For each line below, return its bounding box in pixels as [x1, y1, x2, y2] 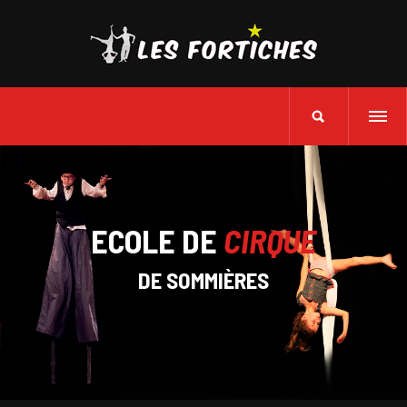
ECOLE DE [91, 221, 223, 260]
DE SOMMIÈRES [138, 266, 269, 293]
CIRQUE [223, 221, 316, 260]
